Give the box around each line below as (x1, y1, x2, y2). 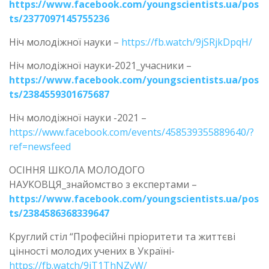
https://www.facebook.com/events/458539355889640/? (9, 125, 254, 139)
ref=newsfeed (9, 139, 71, 153)
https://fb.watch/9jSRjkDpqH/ (121, 35, 252, 49)
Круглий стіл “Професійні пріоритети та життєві (9, 229, 235, 243)
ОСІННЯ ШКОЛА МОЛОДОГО (9, 163, 145, 177)
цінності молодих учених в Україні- (9, 244, 175, 258)
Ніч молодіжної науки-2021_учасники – (9, 58, 192, 72)
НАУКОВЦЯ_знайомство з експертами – (9, 177, 197, 191)
